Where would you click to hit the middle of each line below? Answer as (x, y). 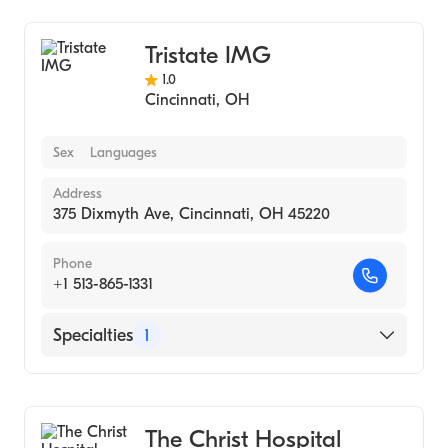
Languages (123, 152)
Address (77, 193)
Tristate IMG (207, 55)
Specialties (93, 335)
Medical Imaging (116, 383)
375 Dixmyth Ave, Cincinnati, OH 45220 (191, 214)
